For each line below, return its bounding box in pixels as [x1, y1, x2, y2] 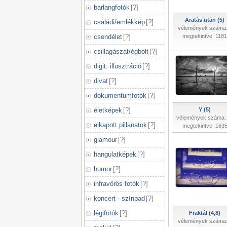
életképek [94, 106, 122, 114]
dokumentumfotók [94, 92, 146, 99]
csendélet [94, 33, 122, 41]
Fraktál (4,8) [189, 210, 220, 216]
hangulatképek [94, 150, 136, 158]
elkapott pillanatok [94, 121, 147, 129]
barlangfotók [94, 4, 130, 11]
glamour [94, 136, 117, 143]
